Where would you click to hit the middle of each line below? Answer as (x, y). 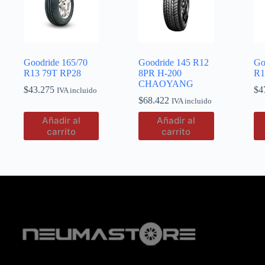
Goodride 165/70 (56, 62)
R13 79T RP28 (52, 73)
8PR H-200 (160, 73)
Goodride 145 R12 (174, 62)
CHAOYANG (166, 83)
